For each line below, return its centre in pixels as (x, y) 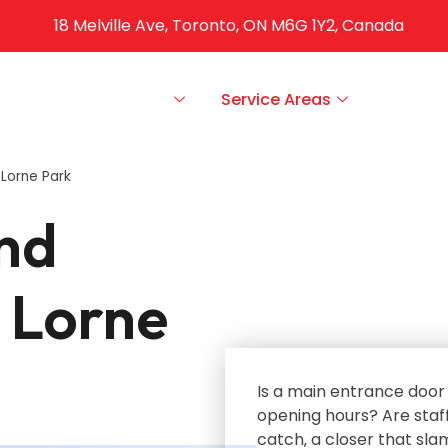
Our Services (118, 99)
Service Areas (276, 99)
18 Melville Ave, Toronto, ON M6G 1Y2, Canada (228, 25)
